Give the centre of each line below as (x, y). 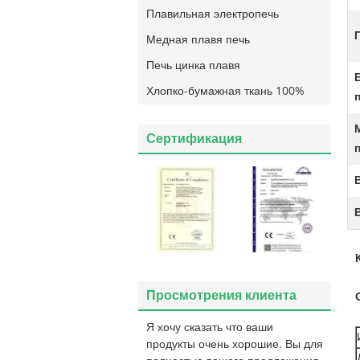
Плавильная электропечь (213, 14)
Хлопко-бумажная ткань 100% (225, 91)
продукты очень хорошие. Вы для (235, 344)
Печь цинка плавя (193, 65)
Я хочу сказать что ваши (210, 327)
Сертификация (194, 139)
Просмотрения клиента (221, 295)
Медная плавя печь (198, 40)
